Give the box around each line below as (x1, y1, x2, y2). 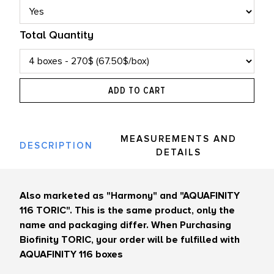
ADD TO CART (108, 85, 166, 97)
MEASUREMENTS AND (120, 133, 237, 145)
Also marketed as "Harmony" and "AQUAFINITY (20, 190, 240, 202)
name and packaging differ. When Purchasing (20, 219, 231, 232)
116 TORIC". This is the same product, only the (20, 204, 235, 217)
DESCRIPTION (20, 140, 93, 152)
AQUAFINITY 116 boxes (20, 248, 123, 261)
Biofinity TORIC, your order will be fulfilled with (20, 234, 240, 246)
